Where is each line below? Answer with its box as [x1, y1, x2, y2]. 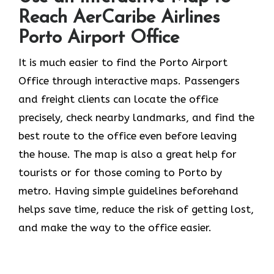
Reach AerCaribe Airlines [18, 8, 220, 28]
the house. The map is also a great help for [18, 147, 237, 160]
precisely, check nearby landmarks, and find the [18, 111, 254, 124]
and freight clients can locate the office [18, 92, 218, 105]
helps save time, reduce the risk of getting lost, [18, 202, 254, 215]
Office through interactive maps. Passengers [18, 74, 240, 87]
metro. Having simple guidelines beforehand [18, 184, 239, 197]
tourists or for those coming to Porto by [18, 166, 222, 179]
